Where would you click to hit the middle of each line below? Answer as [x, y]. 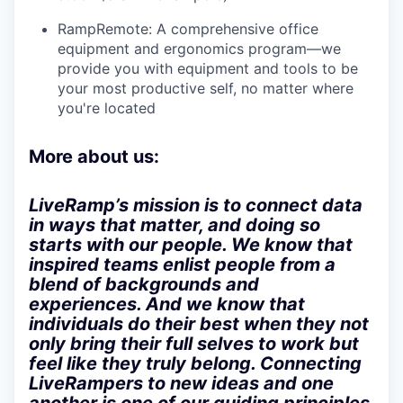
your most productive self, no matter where [206, 89]
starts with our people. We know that [191, 245]
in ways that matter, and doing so [175, 225]
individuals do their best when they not [199, 324]
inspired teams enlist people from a [182, 265]
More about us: [94, 157]
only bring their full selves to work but [194, 344]
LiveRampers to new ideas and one [181, 384]
